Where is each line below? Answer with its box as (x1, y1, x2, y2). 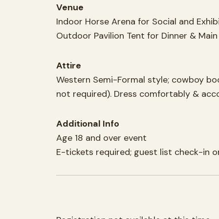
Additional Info (56, 117, 119, 130)
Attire (56, 59, 81, 71)
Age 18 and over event (56, 131, 147, 144)
